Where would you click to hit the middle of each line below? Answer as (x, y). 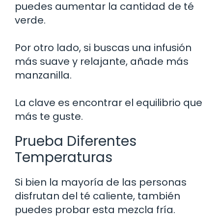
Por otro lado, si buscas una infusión (103, 47)
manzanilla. (43, 75)
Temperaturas (64, 157)
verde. (30, 20)
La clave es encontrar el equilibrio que (109, 102)
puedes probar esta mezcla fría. (95, 209)
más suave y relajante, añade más (102, 61)
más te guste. (49, 116)
